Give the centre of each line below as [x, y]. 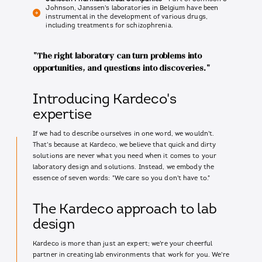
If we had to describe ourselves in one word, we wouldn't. [124, 134]
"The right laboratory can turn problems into [118, 56]
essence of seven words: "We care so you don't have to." [122, 178]
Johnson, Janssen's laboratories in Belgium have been [132, 9]
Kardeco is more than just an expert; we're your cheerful [123, 244]
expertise [62, 116]
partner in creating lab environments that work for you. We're [131, 255]
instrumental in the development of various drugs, [127, 18]
